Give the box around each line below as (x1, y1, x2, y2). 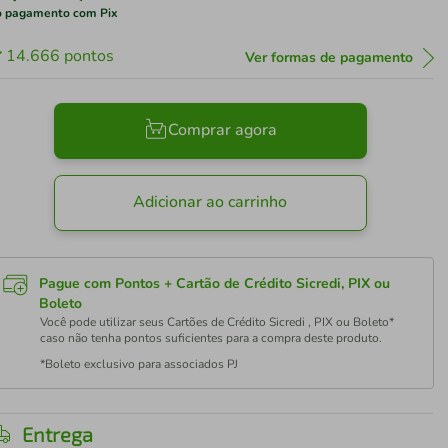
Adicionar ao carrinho (133, 191, 288, 214)
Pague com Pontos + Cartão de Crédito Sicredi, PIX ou (39, 274, 391, 293)
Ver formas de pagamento (244, 48, 413, 67)
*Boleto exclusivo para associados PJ (40, 356, 239, 372)
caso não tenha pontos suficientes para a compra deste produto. (40, 330, 383, 346)
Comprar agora (167, 119, 277, 142)
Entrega (22, 422, 94, 446)
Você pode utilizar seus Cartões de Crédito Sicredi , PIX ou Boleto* (40, 314, 395, 330)
